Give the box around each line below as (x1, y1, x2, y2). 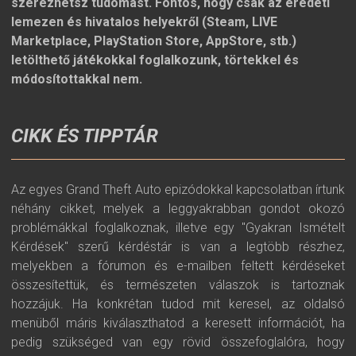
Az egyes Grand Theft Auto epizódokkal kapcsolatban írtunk (11, 182, 345, 197)
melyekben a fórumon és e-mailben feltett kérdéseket (11, 258, 345, 273)
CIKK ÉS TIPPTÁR (11, 125, 158, 147)
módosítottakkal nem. (11, 72, 142, 87)
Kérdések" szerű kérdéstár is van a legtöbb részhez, (11, 239, 345, 254)
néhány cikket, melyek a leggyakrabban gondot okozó (11, 201, 345, 216)
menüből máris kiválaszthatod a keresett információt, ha (11, 315, 345, 331)
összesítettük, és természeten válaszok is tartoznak (11, 277, 345, 292)
